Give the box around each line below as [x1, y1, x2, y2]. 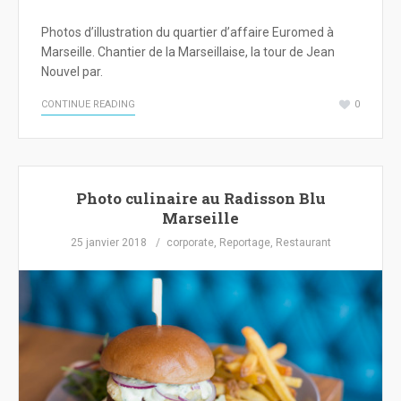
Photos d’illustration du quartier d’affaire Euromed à [41, 25, 334, 40]
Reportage [218, 236, 270, 249]
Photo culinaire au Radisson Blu [75, 188, 326, 209]
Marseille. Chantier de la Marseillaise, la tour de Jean [41, 45, 335, 60]
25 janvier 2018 [70, 236, 147, 249]
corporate [166, 236, 214, 249]
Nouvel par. [41, 64, 103, 80]
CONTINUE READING [41, 98, 135, 111]
